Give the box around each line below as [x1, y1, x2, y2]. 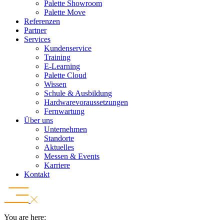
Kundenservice [44, 43, 91, 52]
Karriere [44, 160, 70, 169]
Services [24, 34, 50, 43]
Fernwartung [44, 106, 84, 115]
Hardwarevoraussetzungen [44, 97, 128, 106]
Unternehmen [44, 124, 87, 133]
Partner [24, 25, 46, 34]
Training [44, 52, 70, 61]
